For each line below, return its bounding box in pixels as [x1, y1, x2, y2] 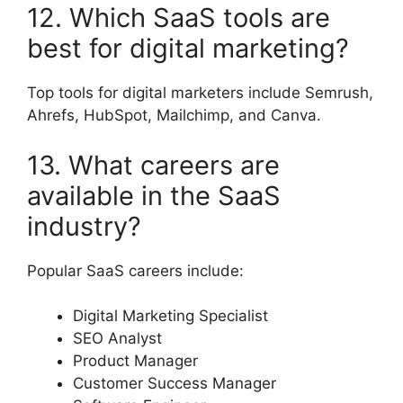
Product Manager [73, 352, 198, 371]
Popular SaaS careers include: [27, 261, 244, 280]
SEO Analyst [73, 329, 162, 348]
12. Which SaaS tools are [27, 2, 330, 34]
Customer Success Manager [73, 374, 276, 393]
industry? [27, 210, 141, 242]
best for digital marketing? [27, 32, 349, 65]
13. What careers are [27, 148, 280, 181]
